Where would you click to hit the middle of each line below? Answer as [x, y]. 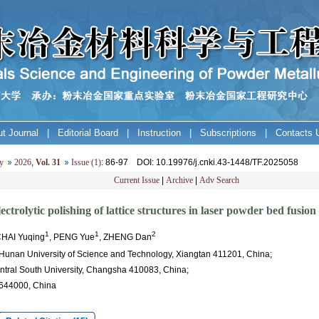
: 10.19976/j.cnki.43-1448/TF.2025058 [225, 162]
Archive [179, 180]
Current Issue [137, 180]
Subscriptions [228, 133]
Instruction [159, 133]
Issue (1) [86, 162]
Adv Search [219, 180]
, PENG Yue [72, 237]
